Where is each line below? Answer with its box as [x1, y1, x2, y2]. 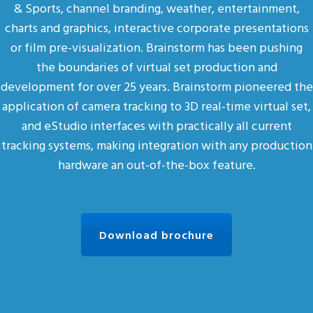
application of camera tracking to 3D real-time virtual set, [2, 96, 311, 115]
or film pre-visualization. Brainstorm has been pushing [10, 38, 303, 57]
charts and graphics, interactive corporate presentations [4, 18, 309, 37]
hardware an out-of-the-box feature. [57, 155, 256, 174]
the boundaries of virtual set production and [36, 57, 277, 76]
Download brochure [99, 226, 214, 243]
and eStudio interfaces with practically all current [21, 116, 292, 135]
